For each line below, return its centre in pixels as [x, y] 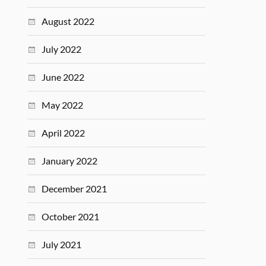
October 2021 [71, 216]
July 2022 [62, 49]
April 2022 [64, 133]
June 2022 [63, 77]
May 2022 [63, 105]
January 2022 [70, 161]
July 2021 [62, 244]
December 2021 [75, 189]
